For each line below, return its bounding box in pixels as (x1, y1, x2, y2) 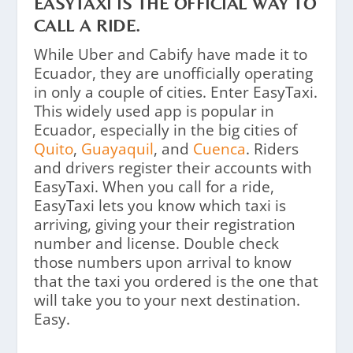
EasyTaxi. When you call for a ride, (33, 176, 274, 197)
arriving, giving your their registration (33, 214, 295, 235)
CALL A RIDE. (33, 15, 141, 35)
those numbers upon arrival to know (33, 251, 292, 273)
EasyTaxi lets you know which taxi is (33, 195, 286, 216)
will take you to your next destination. (33, 289, 300, 310)
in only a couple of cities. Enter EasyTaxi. (33, 81, 318, 102)
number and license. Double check (33, 232, 279, 254)
